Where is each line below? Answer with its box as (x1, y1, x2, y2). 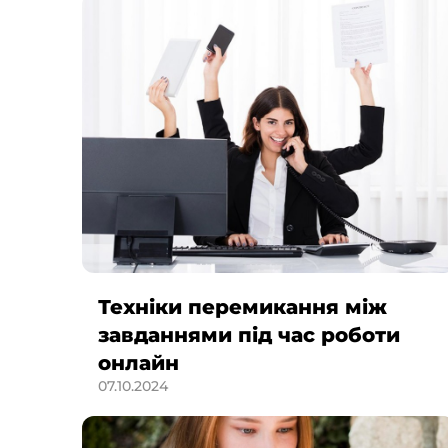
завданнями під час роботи (98, 323, 400, 348)
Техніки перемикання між (98, 295, 387, 320)
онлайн (98, 351, 179, 376)
